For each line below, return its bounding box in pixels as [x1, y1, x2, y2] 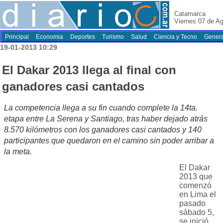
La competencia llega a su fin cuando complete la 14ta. [4, 104, 198, 112]
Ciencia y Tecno [154, 33, 197, 40]
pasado [179, 199, 206, 208]
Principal [5, 33, 29, 40]
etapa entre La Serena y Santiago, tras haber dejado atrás [4, 114, 208, 123]
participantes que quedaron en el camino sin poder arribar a [4, 136, 214, 145]
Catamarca [174, 10, 206, 17]
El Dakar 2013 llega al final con [2, 63, 176, 77]
